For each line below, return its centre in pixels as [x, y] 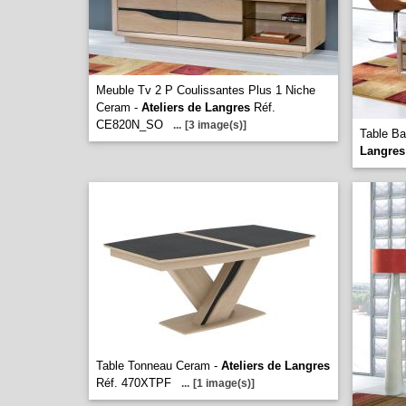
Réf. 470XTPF [134, 383]
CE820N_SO [130, 125]
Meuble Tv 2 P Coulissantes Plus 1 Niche [206, 90]
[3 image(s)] [216, 125]
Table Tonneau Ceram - [159, 366]
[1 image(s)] [224, 383]
